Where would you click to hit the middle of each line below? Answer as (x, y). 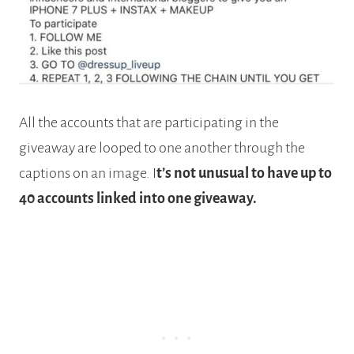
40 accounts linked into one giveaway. (138, 198)
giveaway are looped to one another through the (162, 147)
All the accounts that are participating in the (149, 122)
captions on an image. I (88, 173)
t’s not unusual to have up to (244, 173)
